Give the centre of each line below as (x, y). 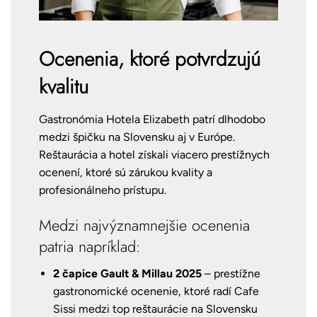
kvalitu (64, 87)
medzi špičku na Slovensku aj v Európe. (137, 137)
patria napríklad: (90, 247)
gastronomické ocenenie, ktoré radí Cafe (156, 292)
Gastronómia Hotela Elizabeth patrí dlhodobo (152, 120)
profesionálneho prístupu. (103, 190)
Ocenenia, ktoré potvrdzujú (150, 59)
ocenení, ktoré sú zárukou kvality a (126, 173)
